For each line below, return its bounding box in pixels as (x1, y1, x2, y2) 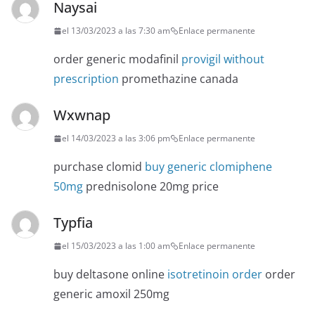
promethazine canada (119, 71, 238, 87)
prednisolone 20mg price (83, 179, 219, 195)
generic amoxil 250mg (53, 286, 169, 302)
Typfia (53, 213, 93, 233)
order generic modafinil (53, 51, 181, 67)
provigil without (181, 51, 264, 67)
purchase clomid (53, 159, 145, 175)
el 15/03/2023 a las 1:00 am (62, 240, 170, 252)
